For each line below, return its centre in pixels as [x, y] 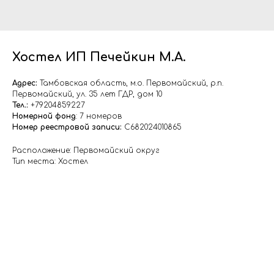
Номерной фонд [44, 116]
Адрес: [25, 83]
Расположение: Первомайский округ [86, 150]
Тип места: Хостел [50, 161]
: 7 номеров [99, 116]
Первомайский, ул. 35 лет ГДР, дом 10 [87, 94]
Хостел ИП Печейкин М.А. [99, 57]
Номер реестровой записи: [68, 127]
